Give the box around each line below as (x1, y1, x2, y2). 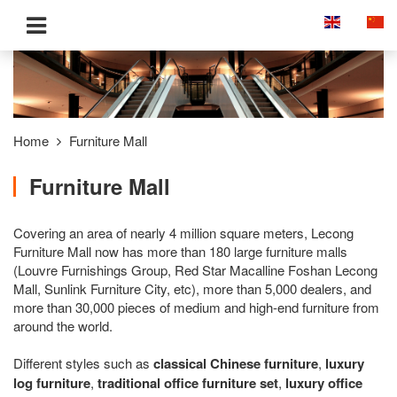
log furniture (13, 373, 90, 393)
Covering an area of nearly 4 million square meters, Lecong (13, 223, 354, 243)
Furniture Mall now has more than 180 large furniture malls (13, 242, 347, 261)
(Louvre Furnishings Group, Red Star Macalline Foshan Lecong (13, 261, 378, 280)
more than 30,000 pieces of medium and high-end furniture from (13, 298, 379, 317)
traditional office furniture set (97, 373, 278, 393)
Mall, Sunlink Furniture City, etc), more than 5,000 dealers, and (13, 279, 371, 299)
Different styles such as (13, 354, 153, 373)
